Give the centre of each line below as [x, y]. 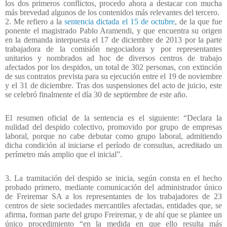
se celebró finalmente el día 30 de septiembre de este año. [96, 94]
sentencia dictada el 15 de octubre [120, 21]
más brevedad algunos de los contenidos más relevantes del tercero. [112, 12]
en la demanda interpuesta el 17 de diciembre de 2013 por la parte [113, 40]
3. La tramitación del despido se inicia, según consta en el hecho [113, 178]
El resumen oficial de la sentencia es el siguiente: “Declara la [113, 118]
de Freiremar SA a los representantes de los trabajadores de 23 [113, 197]
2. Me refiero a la [35, 21]
